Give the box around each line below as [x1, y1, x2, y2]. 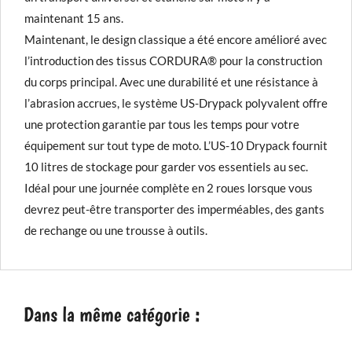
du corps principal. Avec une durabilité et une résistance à [24, 74, 318, 89]
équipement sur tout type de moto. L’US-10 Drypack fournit [24, 137, 328, 152]
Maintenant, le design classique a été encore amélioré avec [24, 31, 327, 46]
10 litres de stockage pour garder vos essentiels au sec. [24, 159, 308, 174]
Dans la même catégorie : [24, 301, 200, 326]
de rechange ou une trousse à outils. [24, 222, 207, 237]
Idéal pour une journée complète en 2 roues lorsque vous [24, 180, 313, 195]
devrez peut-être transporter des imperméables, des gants [24, 201, 324, 216]
